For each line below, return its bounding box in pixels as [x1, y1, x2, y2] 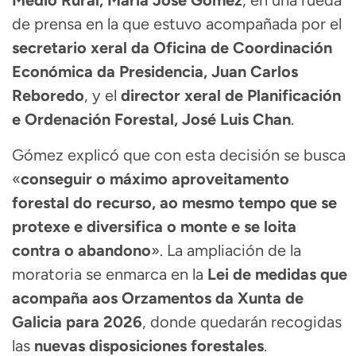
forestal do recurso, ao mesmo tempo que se [12, 192, 337, 212]
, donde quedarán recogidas [142, 311, 342, 331]
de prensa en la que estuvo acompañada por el [12, 14, 342, 34]
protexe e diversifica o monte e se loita [12, 216, 296, 236]
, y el [84, 86, 121, 106]
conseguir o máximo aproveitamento [21, 168, 289, 188]
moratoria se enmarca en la [12, 264, 207, 284]
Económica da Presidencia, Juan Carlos [12, 62, 298, 82]
